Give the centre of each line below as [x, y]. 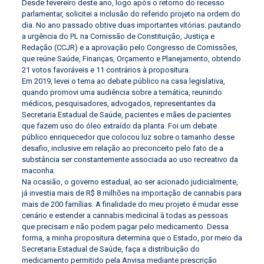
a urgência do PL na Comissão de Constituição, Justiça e [118, 37]
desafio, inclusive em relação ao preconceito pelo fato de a [122, 148]
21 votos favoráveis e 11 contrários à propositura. [106, 70]
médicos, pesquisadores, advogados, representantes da [118, 104]
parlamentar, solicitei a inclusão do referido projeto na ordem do [131, 14]
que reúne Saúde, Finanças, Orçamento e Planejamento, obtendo [131, 59]
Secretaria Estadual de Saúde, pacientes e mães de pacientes [126, 115]
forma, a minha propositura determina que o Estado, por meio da [132, 238]
